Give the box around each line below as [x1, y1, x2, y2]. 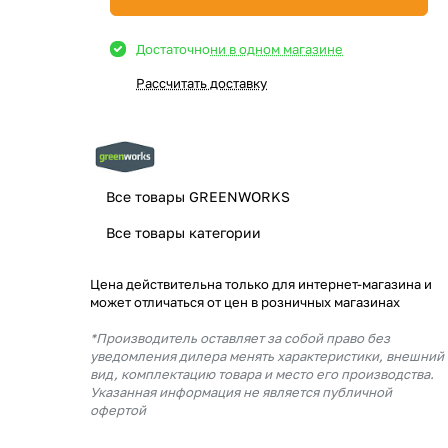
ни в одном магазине [210, 41, 343, 57]
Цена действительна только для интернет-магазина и [90, 276, 432, 292]
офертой [90, 402, 146, 418]
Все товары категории [106, 224, 261, 241]
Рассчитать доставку [136, 75, 267, 91]
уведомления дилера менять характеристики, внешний [90, 348, 444, 364]
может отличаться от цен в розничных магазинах [90, 294, 400, 310]
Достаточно [136, 41, 210, 57]
